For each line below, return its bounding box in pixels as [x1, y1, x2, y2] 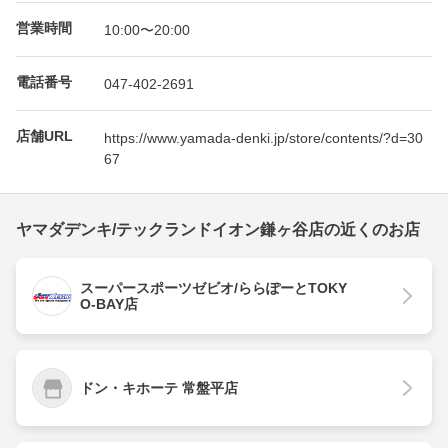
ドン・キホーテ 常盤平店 [80, 380, 238, 397]
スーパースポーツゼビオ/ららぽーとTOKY [80, 280, 347, 297]
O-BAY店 [80, 296, 138, 313]
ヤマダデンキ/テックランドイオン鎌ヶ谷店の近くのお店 [16, 221, 420, 239]
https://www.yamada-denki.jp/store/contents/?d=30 [104, 130, 423, 145]
